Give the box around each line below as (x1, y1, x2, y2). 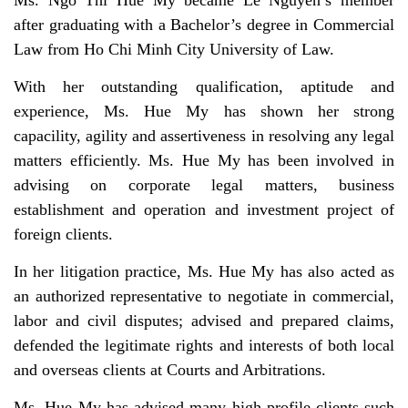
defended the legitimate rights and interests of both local (14, 336, 394, 355)
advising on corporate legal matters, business (14, 176, 394, 195)
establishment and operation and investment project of (14, 200, 394, 219)
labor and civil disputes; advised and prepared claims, (14, 311, 394, 331)
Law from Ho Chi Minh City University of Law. (14, 40, 334, 59)
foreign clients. (14, 225, 113, 244)
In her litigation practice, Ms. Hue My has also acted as (14, 262, 394, 281)
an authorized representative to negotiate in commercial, (14, 287, 394, 306)
